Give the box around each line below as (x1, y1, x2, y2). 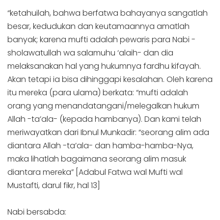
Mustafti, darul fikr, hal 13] (7, 179, 100, 191)
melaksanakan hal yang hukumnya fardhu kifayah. (7, 60, 201, 72)
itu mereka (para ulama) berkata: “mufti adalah (7, 86, 188, 98)
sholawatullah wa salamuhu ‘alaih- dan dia (7, 47, 173, 58)
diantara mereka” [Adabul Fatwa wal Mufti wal (7, 166, 183, 178)
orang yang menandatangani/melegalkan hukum (7, 100, 199, 111)
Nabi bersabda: (7, 206, 66, 218)
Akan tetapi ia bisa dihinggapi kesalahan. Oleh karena (7, 73, 213, 85)
